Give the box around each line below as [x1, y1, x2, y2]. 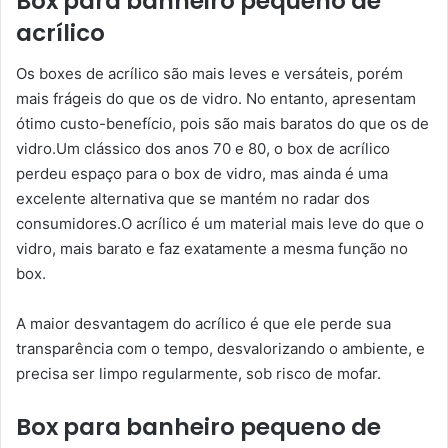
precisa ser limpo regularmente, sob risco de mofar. [16, 363, 381, 383]
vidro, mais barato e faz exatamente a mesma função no [16, 238, 408, 258]
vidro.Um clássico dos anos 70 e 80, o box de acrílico [16, 138, 390, 158]
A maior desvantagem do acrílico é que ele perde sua [16, 313, 391, 333]
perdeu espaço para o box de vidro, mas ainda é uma [16, 163, 388, 183]
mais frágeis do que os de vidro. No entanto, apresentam [16, 88, 416, 108]
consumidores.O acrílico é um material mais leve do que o [16, 213, 424, 233]
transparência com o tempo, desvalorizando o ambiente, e [16, 338, 425, 358]
